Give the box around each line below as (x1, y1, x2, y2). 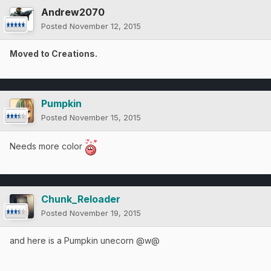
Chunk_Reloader (41, 192, 120, 205)
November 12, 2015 (70, 21, 141, 31)
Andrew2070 (41, 5, 105, 18)
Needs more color (10, 140, 85, 151)
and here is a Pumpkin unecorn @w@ (10, 235, 160, 246)
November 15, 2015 (70, 112, 141, 122)
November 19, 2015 (70, 207, 141, 218)
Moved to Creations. (10, 48, 97, 59)
